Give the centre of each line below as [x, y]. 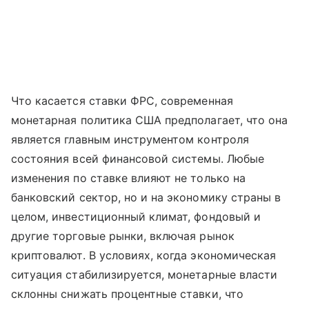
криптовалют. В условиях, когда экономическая [144, 256]
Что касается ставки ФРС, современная [122, 101]
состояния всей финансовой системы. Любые [138, 159]
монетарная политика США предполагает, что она [150, 120]
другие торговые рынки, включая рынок [123, 236]
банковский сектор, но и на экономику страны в [146, 198]
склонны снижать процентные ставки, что [127, 294]
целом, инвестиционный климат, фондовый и [136, 217]
